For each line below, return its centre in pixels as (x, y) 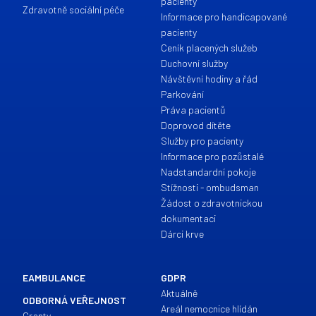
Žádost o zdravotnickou (211, 203)
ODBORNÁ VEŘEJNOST (75, 300)
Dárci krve (182, 234)
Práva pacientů (193, 110)
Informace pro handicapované (224, 17)
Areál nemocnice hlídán (209, 309)
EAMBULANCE (54, 278)
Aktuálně (179, 293)
